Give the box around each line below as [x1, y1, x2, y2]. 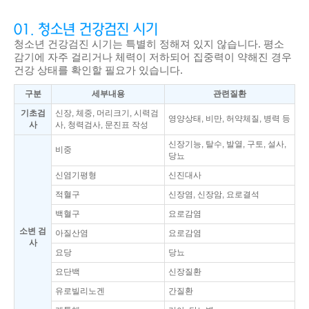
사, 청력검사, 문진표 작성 [55, 120, 148, 130]
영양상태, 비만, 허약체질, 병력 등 [168, 114, 290, 123]
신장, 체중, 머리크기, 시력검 [55, 108, 159, 118]
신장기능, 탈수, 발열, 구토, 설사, [168, 139, 286, 149]
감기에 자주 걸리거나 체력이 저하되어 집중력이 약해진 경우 [14, 51, 292, 63]
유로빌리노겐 [55, 286, 105, 296]
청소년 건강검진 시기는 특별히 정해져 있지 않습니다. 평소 [14, 38, 284, 50]
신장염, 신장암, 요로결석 [168, 190, 259, 199]
